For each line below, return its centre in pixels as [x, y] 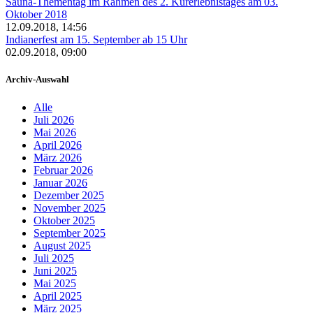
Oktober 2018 [36, 15]
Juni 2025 [55, 270]
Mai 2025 [55, 283]
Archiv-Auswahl [37, 80]
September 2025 [70, 233]
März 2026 [58, 157]
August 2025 [62, 245]
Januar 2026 [60, 182]
